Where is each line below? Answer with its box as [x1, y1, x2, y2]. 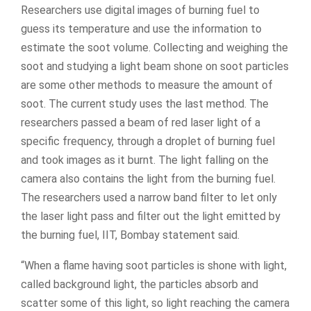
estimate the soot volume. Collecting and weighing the [21, 40, 288, 54]
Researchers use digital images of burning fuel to [21, 3, 260, 17]
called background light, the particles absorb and [21, 277, 258, 291]
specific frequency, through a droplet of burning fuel [21, 134, 275, 148]
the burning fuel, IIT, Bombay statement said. [21, 228, 239, 242]
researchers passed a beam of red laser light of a [21, 115, 260, 129]
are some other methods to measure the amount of [21, 78, 273, 92]
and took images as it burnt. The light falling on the [21, 153, 269, 167]
